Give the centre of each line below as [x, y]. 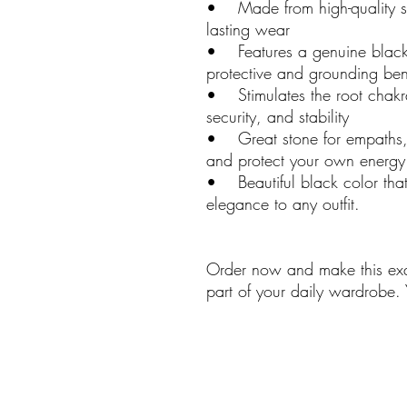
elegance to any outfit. [283, 204]
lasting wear [248, 30]
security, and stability [278, 117]
